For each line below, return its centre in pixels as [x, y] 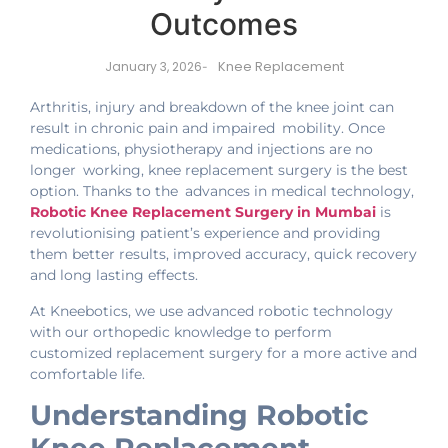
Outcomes [224, 24]
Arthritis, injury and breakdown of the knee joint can [212, 107]
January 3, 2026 [153, 67]
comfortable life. [87, 373]
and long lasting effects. [114, 275]
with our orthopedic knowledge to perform [184, 331]
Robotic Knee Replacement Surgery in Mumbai [203, 212]
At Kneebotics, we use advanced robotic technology [211, 310]
